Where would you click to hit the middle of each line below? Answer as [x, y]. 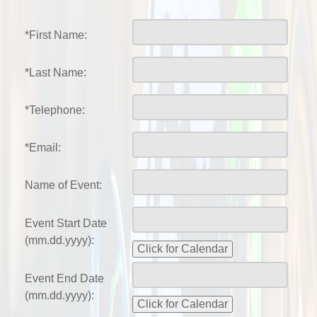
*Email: [43, 148]
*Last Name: [56, 73]
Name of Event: [63, 185]
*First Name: [56, 35]
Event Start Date [66, 224]
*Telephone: [55, 110]
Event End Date [64, 279]
